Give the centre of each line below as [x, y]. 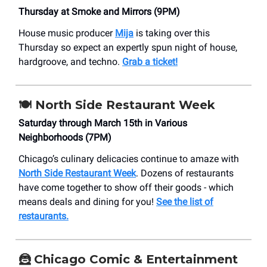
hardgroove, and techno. [70, 61]
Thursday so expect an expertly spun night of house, [128, 47]
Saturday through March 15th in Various [103, 123]
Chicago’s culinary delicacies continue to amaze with [129, 159]
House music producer [67, 33]
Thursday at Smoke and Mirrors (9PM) [99, 11]
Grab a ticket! [150, 61]
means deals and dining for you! [87, 201]
